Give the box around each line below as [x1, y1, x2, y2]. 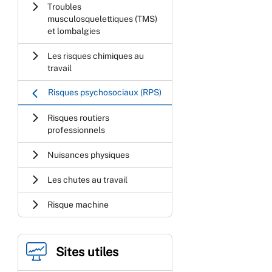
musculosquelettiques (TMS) [47, 13, 158, 24]
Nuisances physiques [47, 149, 130, 160]
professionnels [47, 124, 106, 135]
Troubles [47, 1, 82, 12]
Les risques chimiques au [47, 50, 144, 61]
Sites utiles [56, 244, 118, 259]
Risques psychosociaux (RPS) [47, 87, 161, 97]
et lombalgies [47, 25, 101, 36]
